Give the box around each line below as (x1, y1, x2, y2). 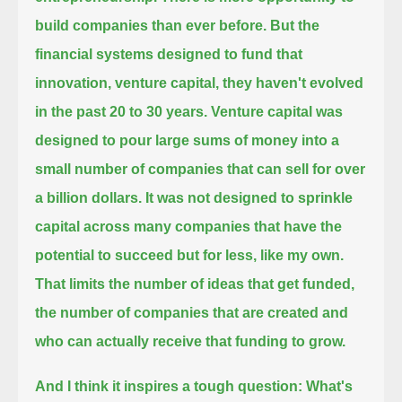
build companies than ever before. (35, 17, 267, 33)
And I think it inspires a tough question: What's (35, 378, 354, 394)
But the (270, 17, 320, 33)
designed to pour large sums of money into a (35, 132, 340, 148)
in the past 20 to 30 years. (35, 103, 208, 119)
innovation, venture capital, (35, 74, 220, 91)
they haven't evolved (223, 74, 364, 91)
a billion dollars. (35, 189, 143, 205)
